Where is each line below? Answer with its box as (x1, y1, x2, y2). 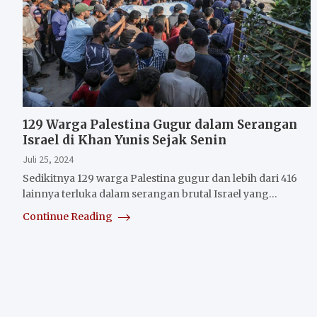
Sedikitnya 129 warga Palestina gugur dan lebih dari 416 (23, 171, 297, 185)
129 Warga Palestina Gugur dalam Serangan (23, 116, 297, 132)
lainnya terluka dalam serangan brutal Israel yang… (23, 187, 277, 200)
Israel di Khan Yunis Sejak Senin (23, 132, 226, 148)
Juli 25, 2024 (23, 152, 74, 166)
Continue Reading (23, 209, 115, 223)
